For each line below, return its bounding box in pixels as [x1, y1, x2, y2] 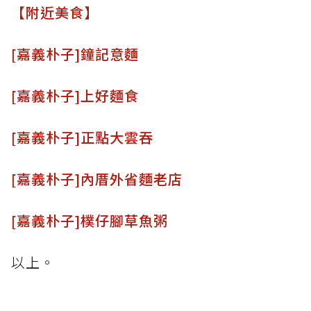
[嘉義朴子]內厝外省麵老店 [11, 168, 183, 189]
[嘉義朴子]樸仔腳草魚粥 [11, 210, 168, 230]
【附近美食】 [11, 1, 99, 22]
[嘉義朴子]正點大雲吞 [11, 126, 153, 147]
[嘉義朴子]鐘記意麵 [11, 43, 139, 64]
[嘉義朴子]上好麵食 [11, 85, 139, 106]
